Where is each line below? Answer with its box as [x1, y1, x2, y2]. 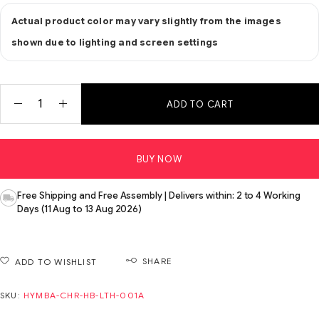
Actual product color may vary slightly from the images [11, 15, 281, 27]
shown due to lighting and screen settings [11, 36, 219, 48]
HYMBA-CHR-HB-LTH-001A [23, 289, 145, 300]
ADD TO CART [167, 98, 234, 110]
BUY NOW [137, 152, 182, 165]
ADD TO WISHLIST [15, 256, 97, 267]
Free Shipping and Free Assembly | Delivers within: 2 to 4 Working [17, 189, 300, 202]
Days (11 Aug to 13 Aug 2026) [17, 202, 142, 215]
